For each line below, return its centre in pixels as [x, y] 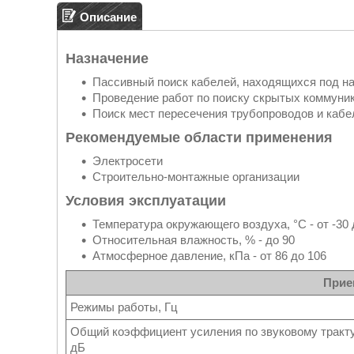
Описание [108, 17]
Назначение [107, 58]
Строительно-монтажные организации [196, 177]
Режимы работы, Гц [124, 307]
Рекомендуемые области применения [199, 137]
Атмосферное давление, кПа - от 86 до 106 [209, 256]
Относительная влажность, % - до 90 [194, 240]
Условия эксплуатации [146, 201]
